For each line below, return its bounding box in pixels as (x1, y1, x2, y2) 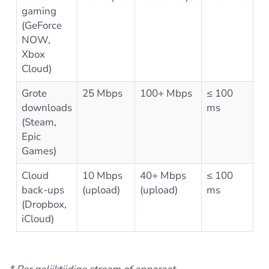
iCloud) (21, 211, 54, 226)
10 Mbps (82, 168, 122, 183)
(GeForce (21, 18, 62, 32)
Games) (21, 144, 56, 158)
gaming (21, 4, 56, 18)
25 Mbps (82, 86, 122, 100)
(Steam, (21, 115, 56, 129)
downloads (21, 100, 72, 115)
